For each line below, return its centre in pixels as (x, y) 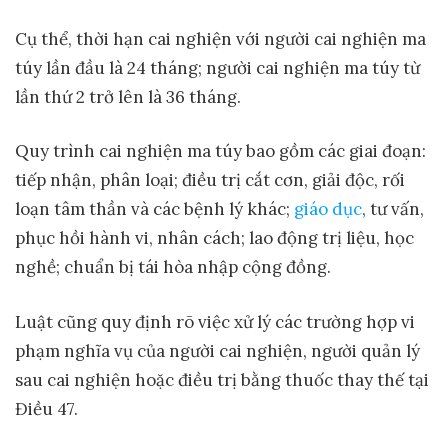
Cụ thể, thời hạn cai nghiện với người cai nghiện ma (220, 38)
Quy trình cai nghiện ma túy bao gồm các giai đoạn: (220, 151)
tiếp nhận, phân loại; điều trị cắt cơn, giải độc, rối (210, 180)
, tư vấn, (393, 209)
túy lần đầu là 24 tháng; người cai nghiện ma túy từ (217, 67)
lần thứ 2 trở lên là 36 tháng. (128, 96)
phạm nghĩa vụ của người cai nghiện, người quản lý (217, 350)
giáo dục (328, 209)
